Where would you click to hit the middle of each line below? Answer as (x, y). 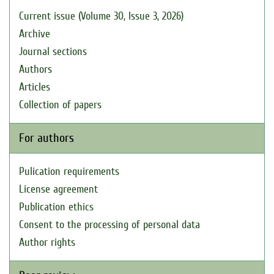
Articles (35, 87)
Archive (35, 34)
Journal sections (53, 52)
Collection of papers (60, 105)
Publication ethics (56, 207)
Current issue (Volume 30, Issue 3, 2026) (101, 16)
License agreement (58, 189)
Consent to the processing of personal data (109, 225)
